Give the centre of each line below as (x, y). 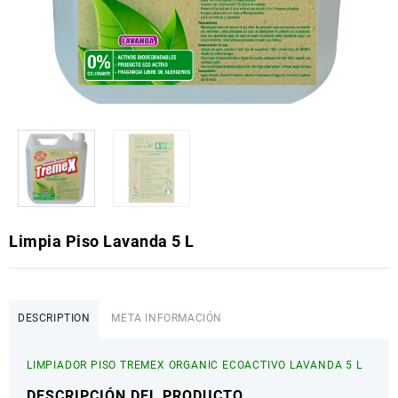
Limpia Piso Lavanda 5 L (102, 242)
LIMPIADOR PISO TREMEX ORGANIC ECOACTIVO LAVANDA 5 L (195, 366)
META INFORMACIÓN (167, 318)
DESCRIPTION (54, 318)
